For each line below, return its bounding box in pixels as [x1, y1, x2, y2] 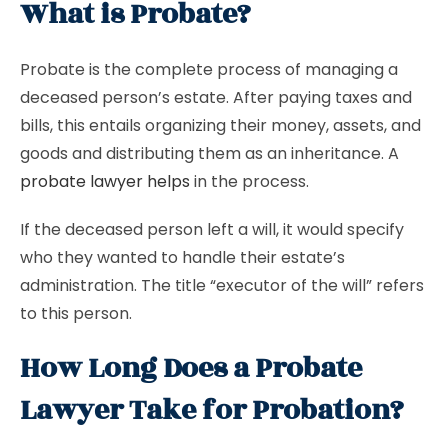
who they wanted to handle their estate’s [20, 246, 345, 269]
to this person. [20, 302, 136, 325]
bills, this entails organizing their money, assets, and [20, 114, 421, 137]
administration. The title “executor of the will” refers [20, 274, 424, 297]
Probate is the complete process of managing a [20, 58, 398, 81]
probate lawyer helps [20, 170, 190, 193]
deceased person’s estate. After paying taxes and [20, 86, 412, 109]
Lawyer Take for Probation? [20, 389, 404, 432]
